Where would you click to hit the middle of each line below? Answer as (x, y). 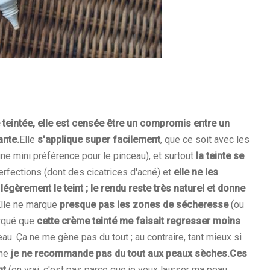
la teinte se (220, 156)
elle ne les (196, 172)
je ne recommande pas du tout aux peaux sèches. (120, 254)
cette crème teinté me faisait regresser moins (139, 221)
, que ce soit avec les (205, 140)
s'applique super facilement (99, 140)
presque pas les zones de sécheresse (144, 205)
